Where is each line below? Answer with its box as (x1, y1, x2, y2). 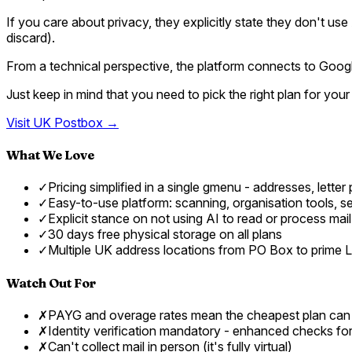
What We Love (6, 147, 94, 163)
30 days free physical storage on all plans (48, 226, 282, 243)
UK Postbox (33, 114, 103, 130)
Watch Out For (6, 274, 96, 291)
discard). (6, 29, 55, 46)
